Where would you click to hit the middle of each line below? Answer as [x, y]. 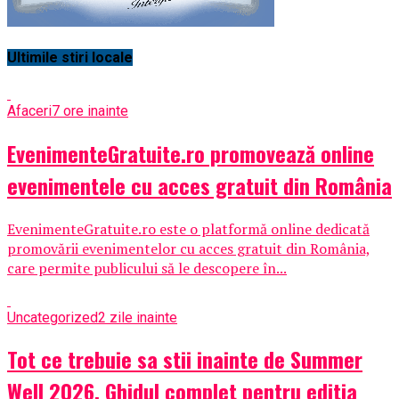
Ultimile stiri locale [70, 58]
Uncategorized [53, 317]
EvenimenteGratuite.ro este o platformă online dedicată [188, 228]
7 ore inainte [90, 110]
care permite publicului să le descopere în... [147, 268]
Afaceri [29, 110]
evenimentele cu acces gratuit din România [199, 185]
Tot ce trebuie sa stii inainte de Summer [185, 359]
